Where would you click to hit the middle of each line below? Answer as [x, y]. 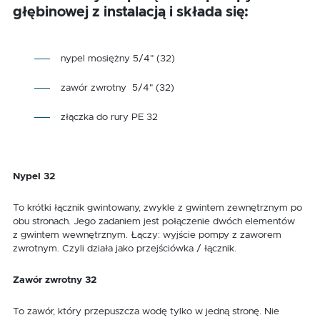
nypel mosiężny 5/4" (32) [118, 59]
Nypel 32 [35, 177]
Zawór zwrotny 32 [55, 280]
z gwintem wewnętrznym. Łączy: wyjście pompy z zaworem [147, 235]
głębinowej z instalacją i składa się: [131, 12]
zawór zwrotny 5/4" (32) [117, 88]
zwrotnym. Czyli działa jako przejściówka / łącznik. [125, 249]
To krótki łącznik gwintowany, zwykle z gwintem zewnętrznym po [157, 208]
